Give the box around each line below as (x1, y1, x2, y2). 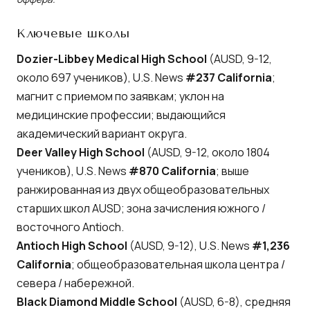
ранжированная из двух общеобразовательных (17, 182, 269, 198)
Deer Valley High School (17, 145, 145, 161)
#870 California (129, 163, 216, 179)
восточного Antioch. (17, 219, 124, 235)
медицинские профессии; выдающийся (17, 107, 226, 123)
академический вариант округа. (17, 126, 187, 142)
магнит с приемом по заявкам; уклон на (17, 89, 224, 104)
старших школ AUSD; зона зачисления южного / (17, 201, 266, 217)
